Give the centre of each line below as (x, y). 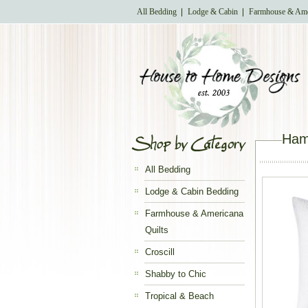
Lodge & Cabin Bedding (192, 191)
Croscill (160, 252)
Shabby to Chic (176, 274)
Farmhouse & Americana (194, 213)
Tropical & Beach (179, 296)
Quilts (157, 230)
